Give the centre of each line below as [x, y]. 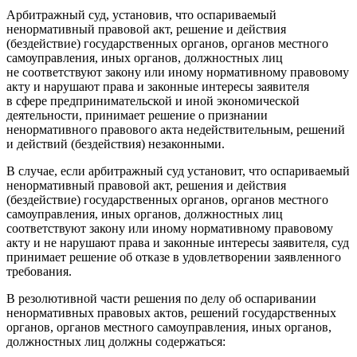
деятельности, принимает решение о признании [137, 115]
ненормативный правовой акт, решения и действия [146, 185]
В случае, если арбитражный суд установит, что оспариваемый [178, 171]
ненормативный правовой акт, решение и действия [146, 29]
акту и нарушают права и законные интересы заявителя [158, 86]
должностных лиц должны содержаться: [116, 341]
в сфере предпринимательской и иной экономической [153, 100]
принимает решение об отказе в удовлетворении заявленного [174, 257]
